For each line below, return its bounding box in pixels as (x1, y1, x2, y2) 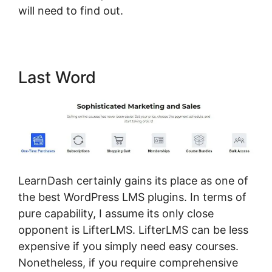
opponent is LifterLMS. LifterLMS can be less (18, 223, 248, 237)
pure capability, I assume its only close (18, 207, 214, 220)
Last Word (18, 67, 96, 87)
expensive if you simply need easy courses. (18, 240, 239, 253)
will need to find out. (18, 4, 123, 17)
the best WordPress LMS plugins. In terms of (18, 191, 246, 204)
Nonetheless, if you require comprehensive (18, 256, 238, 270)
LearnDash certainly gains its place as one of (18, 174, 248, 188)
